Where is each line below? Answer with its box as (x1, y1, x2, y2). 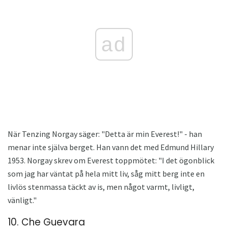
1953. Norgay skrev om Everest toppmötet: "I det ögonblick (8, 155, 214, 165)
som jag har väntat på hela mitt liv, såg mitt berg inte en (8, 168, 205, 179)
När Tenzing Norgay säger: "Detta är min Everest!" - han (8, 128, 202, 139)
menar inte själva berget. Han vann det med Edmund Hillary (8, 141, 214, 152)
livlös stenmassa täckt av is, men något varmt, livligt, (8, 181, 194, 192)
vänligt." (8, 194, 37, 205)
